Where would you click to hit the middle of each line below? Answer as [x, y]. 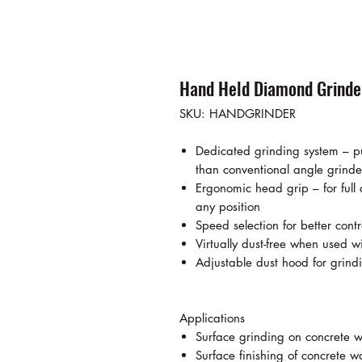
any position [228, 206]
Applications [212, 318]
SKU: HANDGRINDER [238, 113]
